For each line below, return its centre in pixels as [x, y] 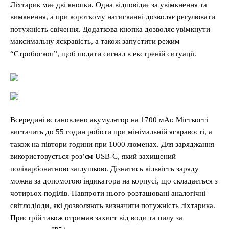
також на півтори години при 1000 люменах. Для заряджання [112, 144]
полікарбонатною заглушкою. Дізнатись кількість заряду [105, 168]
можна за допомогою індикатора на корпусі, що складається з [114, 181]
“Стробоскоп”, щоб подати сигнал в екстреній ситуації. [103, 53]
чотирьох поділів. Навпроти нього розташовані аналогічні [108, 193]
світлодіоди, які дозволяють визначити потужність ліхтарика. [113, 205]
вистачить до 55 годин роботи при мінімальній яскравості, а [111, 132]
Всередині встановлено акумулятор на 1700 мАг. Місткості [109, 119]
